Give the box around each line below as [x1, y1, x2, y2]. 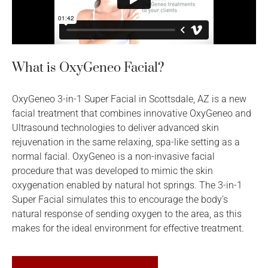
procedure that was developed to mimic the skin [12, 165, 213, 176]
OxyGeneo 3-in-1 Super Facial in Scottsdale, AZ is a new [12, 93, 246, 105]
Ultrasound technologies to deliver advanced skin [12, 122, 219, 133]
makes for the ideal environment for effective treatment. [12, 223, 244, 234]
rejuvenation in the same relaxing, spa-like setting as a [12, 136, 240, 148]
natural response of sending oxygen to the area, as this [12, 208, 242, 220]
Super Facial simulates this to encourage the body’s [12, 194, 228, 205]
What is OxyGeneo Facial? [12, 60, 165, 76]
